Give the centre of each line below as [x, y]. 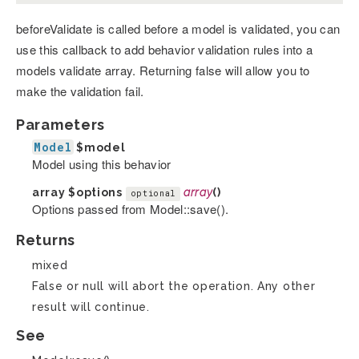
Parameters [61, 125]
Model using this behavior [102, 164]
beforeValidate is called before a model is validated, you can [178, 29]
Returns [46, 240]
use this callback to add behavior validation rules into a [165, 50]
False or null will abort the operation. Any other [174, 286]
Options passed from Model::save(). [131, 209]
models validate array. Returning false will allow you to [163, 71]
